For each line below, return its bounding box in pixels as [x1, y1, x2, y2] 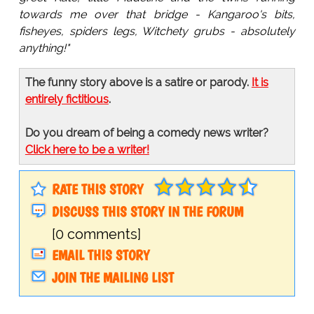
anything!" [18, 41, 69, 55]
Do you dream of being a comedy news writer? [25, 126, 268, 140]
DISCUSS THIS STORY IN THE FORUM [51, 203, 243, 221]
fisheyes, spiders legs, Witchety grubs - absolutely [18, 25, 296, 39]
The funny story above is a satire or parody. [25, 76, 252, 90]
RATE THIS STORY [51, 181, 143, 198]
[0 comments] [51, 226, 141, 243]
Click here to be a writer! [25, 143, 149, 157]
